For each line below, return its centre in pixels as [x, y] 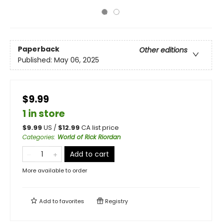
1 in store [44, 114]
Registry [116, 201]
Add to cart [89, 154]
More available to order [55, 170]
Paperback [39, 49]
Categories [38, 137]
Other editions [163, 50]
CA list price [100, 128]
